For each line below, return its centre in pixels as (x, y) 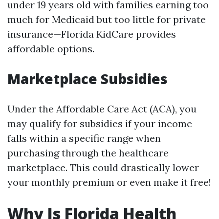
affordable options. (51, 49)
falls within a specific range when (84, 138)
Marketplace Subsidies (88, 79)
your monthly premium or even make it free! (109, 182)
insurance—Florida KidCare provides (92, 34)
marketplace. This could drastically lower (103, 167)
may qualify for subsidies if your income (100, 123)
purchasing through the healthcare (88, 153)
